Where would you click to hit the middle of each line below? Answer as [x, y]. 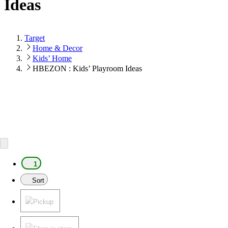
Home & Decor [58, 48]
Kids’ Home [52, 58]
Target [35, 38]
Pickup [43, 202]
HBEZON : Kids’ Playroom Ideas [87, 68]
